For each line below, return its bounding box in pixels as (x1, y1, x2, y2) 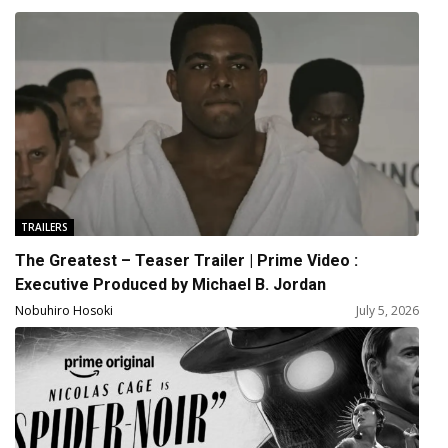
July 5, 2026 (355, 302, 419, 320)
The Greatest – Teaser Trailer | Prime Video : (15, 251, 359, 271)
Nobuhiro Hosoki (15, 302, 114, 320)
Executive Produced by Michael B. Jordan (15, 275, 327, 295)
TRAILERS (21, 220, 69, 235)
